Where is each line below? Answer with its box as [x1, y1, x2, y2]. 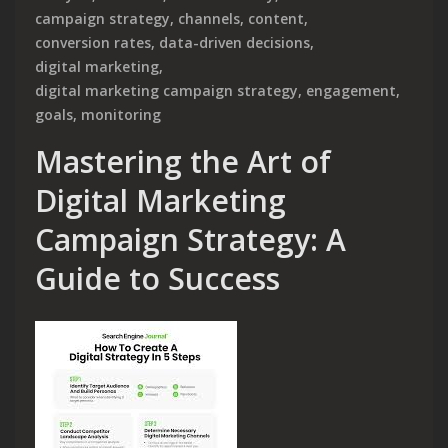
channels [178, 9, 240, 29]
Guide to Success [35, 258, 280, 300]
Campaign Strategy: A [35, 219, 346, 261]
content [248, 9, 304, 29]
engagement [306, 81, 396, 101]
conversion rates [35, 33, 151, 53]
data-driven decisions [159, 33, 310, 53]
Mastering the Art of [35, 141, 331, 183]
